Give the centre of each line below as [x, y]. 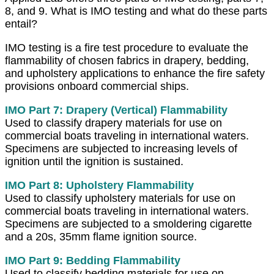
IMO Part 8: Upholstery [64, 185]
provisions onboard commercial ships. [97, 86]
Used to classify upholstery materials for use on [120, 198]
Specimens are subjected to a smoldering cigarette [128, 224]
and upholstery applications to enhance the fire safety [135, 73]
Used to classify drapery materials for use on [113, 123]
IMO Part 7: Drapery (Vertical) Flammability [116, 110]
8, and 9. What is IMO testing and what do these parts [136, 11]
